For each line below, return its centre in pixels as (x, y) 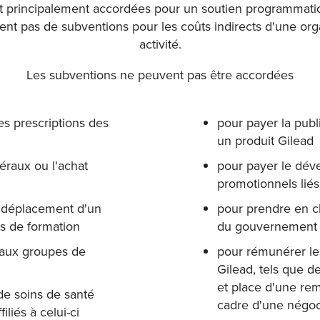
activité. (160, 44)
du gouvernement (267, 226)
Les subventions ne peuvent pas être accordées (160, 75)
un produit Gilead (265, 140)
